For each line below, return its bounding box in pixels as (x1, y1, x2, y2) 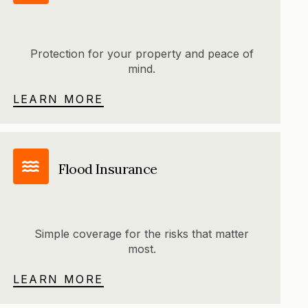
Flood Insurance (58, 159, 157, 177)
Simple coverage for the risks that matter (34, 227, 250, 241)
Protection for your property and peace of (30, 47, 254, 61)
